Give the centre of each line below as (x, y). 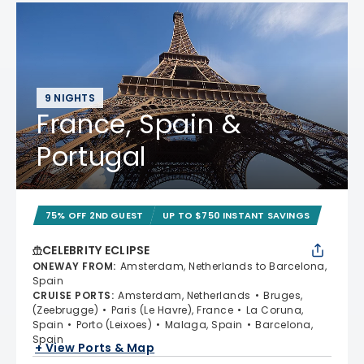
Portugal (92, 157)
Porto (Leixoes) (114, 325)
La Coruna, (275, 310)
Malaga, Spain (204, 325)
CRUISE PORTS (72, 296)
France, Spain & (139, 124)
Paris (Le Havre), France (172, 310)
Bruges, (283, 296)
